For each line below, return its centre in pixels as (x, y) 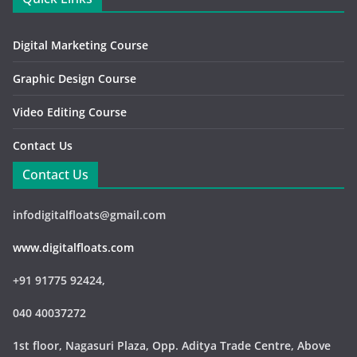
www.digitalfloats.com (73, 248)
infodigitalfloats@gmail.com (89, 215)
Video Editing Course (70, 112)
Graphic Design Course (75, 79)
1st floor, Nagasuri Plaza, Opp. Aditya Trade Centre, (155, 346)
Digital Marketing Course (80, 45)
